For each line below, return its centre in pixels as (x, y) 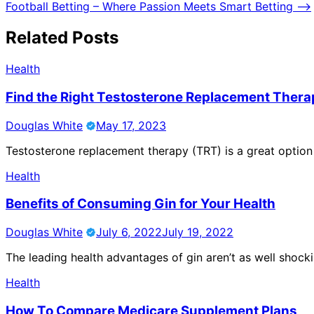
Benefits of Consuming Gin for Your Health (141, 204)
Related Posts (62, 38)
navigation (49, 15)
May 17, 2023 (131, 125)
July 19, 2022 (198, 232)
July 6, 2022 (129, 232)
